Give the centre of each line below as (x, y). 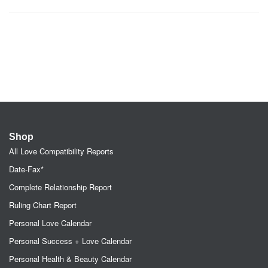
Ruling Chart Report (43, 205)
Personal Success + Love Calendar (70, 241)
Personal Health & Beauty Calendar (70, 259)
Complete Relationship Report (60, 187)
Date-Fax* (26, 169)
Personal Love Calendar (50, 223)
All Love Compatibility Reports (61, 151)
